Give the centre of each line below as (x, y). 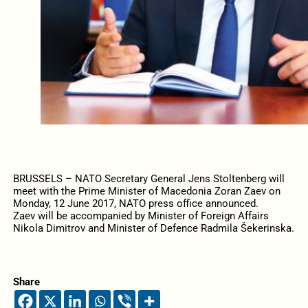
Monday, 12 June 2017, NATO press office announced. (135, 204)
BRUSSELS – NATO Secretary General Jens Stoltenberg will (148, 179)
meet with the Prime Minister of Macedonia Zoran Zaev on (146, 191)
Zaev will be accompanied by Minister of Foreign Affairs (141, 216)
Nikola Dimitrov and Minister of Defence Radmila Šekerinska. (153, 229)
